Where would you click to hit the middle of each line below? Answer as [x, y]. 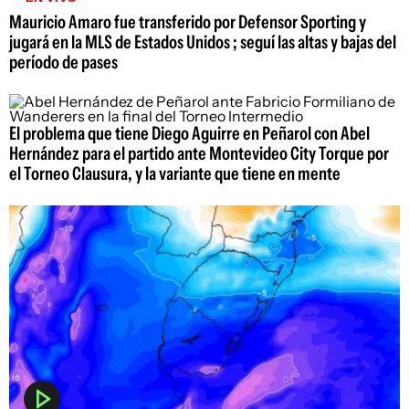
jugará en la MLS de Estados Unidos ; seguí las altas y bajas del [203, 42]
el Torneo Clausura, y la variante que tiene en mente [175, 173]
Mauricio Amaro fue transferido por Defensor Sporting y [188, 21]
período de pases [63, 62]
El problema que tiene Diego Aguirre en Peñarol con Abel [189, 133]
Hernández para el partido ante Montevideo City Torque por [199, 153]
